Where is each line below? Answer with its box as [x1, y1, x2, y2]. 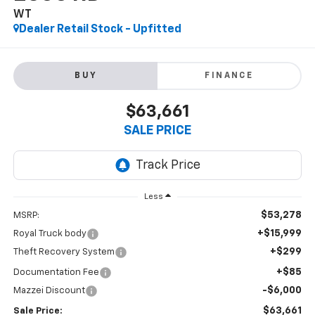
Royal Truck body [13, 229, 86, 239]
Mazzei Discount [13, 286, 85, 296]
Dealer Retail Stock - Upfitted [18, 24, 181, 36]
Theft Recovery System [13, 247, 115, 257]
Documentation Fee [13, 268, 99, 278]
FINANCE [205, 71, 254, 80]
